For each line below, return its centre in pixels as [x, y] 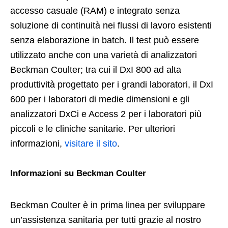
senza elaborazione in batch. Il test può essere [105, 40]
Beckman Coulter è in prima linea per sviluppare [108, 205]
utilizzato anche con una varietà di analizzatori [104, 55]
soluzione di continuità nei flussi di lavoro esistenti [111, 26]
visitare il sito [91, 144]
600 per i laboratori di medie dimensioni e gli [100, 99]
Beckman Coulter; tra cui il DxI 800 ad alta [96, 70]
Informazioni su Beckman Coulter [78, 174]
